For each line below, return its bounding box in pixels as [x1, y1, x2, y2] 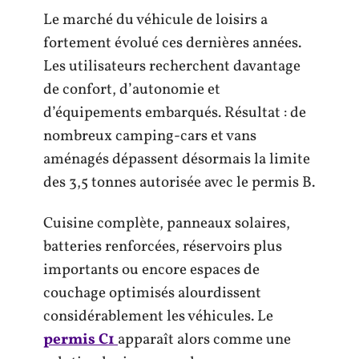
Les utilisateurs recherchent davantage [43, 55, 301, 77]
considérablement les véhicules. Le [43, 306, 273, 327]
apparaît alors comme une [118, 329, 291, 350]
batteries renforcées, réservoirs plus [43, 236, 282, 257]
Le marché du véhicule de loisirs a [43, 9, 268, 30]
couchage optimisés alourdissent [43, 283, 261, 304]
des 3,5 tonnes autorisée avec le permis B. [43, 171, 315, 193]
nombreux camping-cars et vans [43, 125, 256, 147]
